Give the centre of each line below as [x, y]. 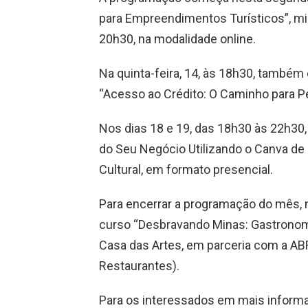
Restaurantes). [141, 265]
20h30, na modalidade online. [179, 38]
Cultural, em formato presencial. [186, 169]
